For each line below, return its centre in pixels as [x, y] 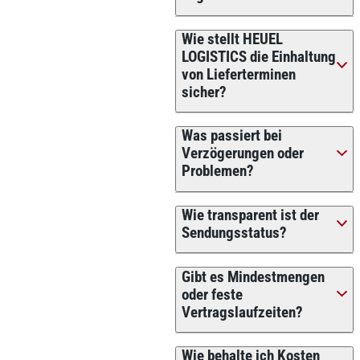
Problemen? [217, 172]
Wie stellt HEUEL [232, 39]
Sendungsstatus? [234, 233]
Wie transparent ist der [250, 215]
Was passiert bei [231, 136]
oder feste [212, 295]
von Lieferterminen [238, 74]
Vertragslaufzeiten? [242, 312]
